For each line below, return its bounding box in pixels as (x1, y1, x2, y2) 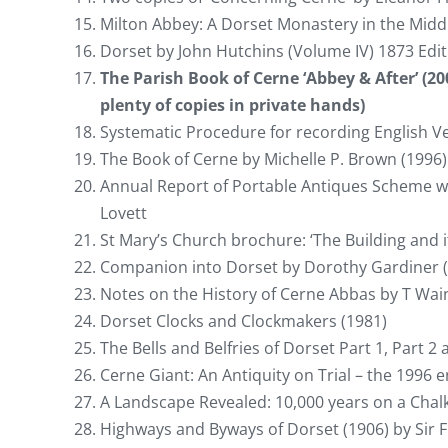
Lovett (100, 201, 147, 224)
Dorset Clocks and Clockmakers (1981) (100, 309, 387, 332)
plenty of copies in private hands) (100, 93, 365, 116)
